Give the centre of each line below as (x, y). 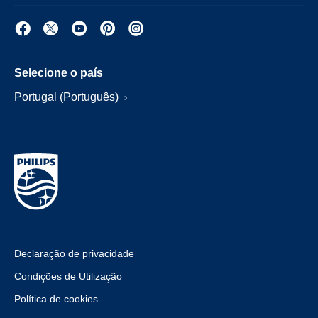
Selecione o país (59, 73)
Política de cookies (56, 299)
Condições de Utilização (68, 276)
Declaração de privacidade (74, 253)
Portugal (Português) (68, 97)
